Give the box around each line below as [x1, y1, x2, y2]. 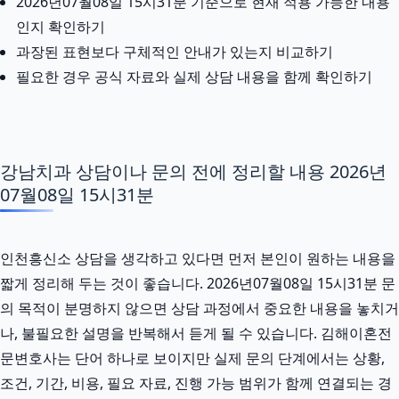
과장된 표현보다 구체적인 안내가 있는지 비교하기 [16, 41, 333, 61]
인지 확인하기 [16, 16, 105, 37]
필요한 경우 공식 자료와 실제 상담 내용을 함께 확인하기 [16, 66, 372, 86]
